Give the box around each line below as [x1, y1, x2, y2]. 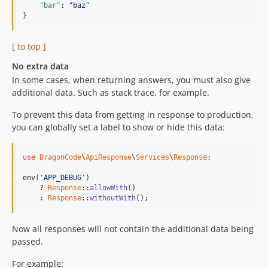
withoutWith [90, 194, 136, 203]
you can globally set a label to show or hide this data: [12, 121, 225, 133]
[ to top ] [12, 41, 46, 53]
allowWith [90, 184, 127, 193]
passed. [12, 236, 43, 248]
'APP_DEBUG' [39, 173, 86, 182]
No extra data [12, 60, 69, 72]
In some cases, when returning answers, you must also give [12, 74, 251, 86]
